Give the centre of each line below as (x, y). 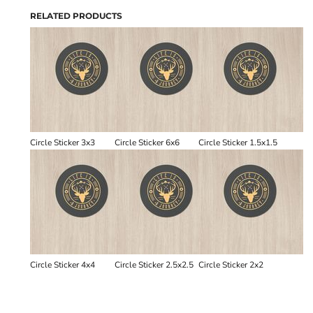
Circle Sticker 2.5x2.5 (154, 265)
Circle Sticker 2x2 (231, 265)
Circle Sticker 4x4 (63, 265)
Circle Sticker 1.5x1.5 (238, 143)
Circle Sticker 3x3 (63, 143)
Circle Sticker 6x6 (147, 143)
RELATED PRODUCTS (76, 16)
